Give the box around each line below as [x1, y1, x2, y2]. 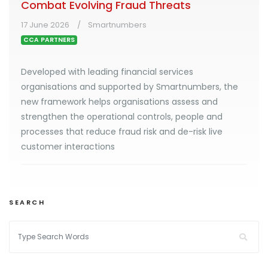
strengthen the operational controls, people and [21, 111, 223, 123]
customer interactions [21, 141, 115, 153]
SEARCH [9, 197, 45, 208]
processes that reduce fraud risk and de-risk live [21, 126, 223, 138]
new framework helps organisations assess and [21, 96, 218, 108]
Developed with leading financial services [21, 66, 193, 78]
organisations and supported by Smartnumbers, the [21, 81, 238, 93]
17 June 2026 [21, 19, 69, 31]
